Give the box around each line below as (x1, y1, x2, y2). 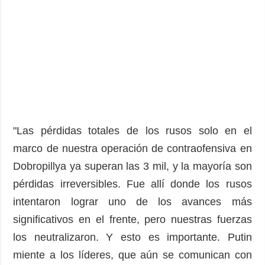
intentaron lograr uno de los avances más (13, 195, 252, 208)
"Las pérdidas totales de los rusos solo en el (13, 124, 252, 137)
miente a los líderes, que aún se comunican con (13, 248, 252, 261)
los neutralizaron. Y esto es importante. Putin (13, 231, 252, 243)
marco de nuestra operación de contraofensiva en (13, 142, 252, 154)
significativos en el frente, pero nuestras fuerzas (13, 213, 252, 225)
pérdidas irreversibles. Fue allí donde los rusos (13, 177, 252, 190)
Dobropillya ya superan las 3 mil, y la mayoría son (13, 160, 252, 172)
